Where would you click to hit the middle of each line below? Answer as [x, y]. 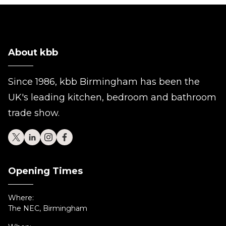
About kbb [33, 52]
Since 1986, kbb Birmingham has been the [104, 82]
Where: [21, 198]
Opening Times [45, 171]
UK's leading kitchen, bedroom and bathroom [112, 97]
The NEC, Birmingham [48, 208]
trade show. [34, 113]
